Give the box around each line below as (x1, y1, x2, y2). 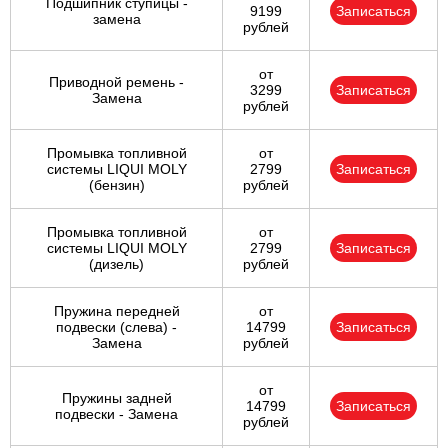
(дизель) (89, 256, 144, 273)
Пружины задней (61, 390, 172, 407)
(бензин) (88, 177, 145, 194)
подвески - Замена (55, 406, 178, 423)
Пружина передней (53, 303, 180, 320)
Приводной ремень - (49, 74, 184, 91)
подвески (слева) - (56, 319, 177, 336)
